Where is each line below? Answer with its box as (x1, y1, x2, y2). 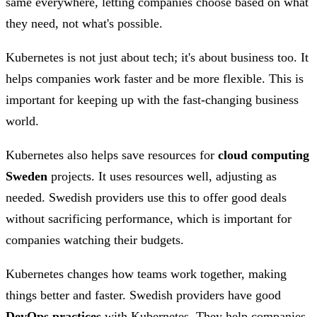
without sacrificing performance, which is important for (6, 212, 292, 226)
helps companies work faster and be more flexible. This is (6, 71, 304, 86)
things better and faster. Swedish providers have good (6, 288, 281, 303)
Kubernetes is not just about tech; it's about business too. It (6, 50, 309, 65)
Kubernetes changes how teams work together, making (6, 267, 287, 282)
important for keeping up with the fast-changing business (6, 93, 299, 108)
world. (6, 114, 39, 129)
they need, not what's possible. (6, 16, 163, 31)
